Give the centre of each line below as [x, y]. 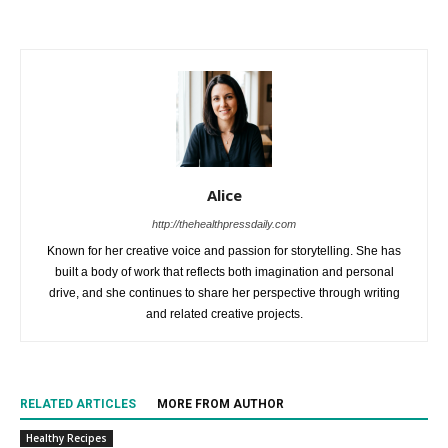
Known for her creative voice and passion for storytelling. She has [224, 250]
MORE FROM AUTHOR [220, 403]
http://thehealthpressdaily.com [224, 223]
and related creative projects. [224, 313]
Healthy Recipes [66, 437]
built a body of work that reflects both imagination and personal [224, 271]
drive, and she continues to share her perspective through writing [224, 292]
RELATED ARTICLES [78, 403]
